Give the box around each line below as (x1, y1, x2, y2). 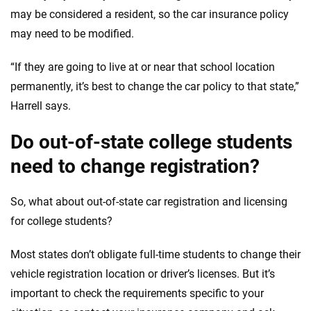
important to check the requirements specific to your (10, 287, 264, 300)
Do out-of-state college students (10, 131, 292, 153)
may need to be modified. (10, 27, 134, 40)
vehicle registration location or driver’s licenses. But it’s (10, 267, 275, 280)
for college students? (10, 215, 112, 228)
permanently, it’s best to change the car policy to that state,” (10, 80, 299, 93)
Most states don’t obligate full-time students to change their (10, 248, 301, 261)
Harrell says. (10, 99, 71, 112)
